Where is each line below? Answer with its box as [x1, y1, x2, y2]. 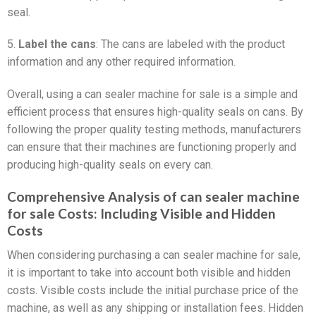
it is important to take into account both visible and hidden [7, 265, 291, 279]
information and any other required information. [7, 55, 236, 69]
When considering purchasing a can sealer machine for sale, [7, 248, 300, 262]
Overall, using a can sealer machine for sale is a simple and [7, 87, 298, 102]
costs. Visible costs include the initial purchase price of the [7, 283, 298, 297]
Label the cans [18, 37, 96, 51]
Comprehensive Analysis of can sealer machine [7, 188, 300, 205]
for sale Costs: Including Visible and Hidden [7, 205, 276, 222]
